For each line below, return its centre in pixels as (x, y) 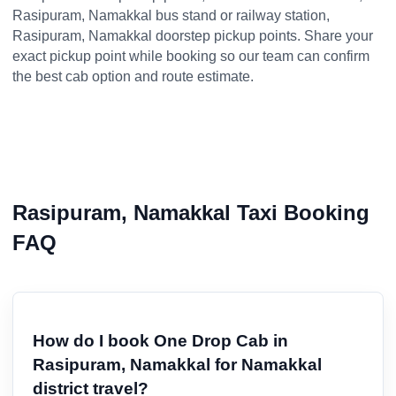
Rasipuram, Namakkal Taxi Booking (191, 212)
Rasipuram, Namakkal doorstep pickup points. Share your (193, 36)
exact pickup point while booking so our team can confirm (191, 57)
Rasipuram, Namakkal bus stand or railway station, (171, 16)
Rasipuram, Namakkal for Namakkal (177, 364)
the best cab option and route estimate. (133, 77)
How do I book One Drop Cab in (160, 340)
